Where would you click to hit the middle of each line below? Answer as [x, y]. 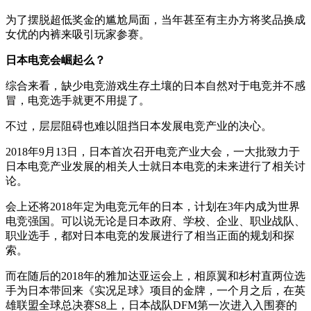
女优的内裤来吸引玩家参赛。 [78, 35]
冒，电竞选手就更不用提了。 [78, 101]
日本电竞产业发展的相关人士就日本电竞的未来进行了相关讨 [155, 167]
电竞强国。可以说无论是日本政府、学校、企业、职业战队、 [155, 221]
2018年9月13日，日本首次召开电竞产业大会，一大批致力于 [153, 152]
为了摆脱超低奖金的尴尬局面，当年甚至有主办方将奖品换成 [155, 20]
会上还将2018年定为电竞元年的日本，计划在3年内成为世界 [153, 207]
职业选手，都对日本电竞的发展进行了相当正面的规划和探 [150, 236]
